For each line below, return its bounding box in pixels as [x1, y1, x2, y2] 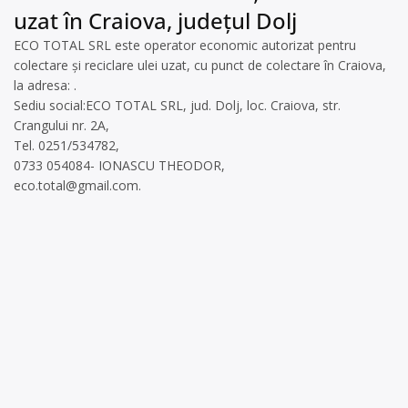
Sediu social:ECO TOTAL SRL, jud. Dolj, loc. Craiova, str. [14, 97, 341, 114]
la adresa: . [14, 76, 76, 94]
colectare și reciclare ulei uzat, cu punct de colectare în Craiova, [14, 56, 386, 74]
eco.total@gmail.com [14, 177, 138, 194]
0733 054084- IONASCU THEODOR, [14, 157, 225, 174]
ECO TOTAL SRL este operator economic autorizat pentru [14, 36, 356, 54]
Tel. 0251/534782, [14, 137, 119, 154]
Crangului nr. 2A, [14, 117, 109, 134]
